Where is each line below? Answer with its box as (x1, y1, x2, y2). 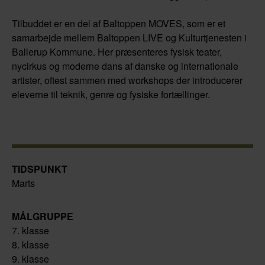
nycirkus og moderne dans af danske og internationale (12, 59, 238, 73)
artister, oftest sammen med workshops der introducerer (12, 73, 243, 87)
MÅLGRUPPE (12, 209, 73, 223)
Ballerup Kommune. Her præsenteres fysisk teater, (12, 44, 222, 59)
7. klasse (12, 223, 49, 237)
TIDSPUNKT (12, 161, 67, 176)
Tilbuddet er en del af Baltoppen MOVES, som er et (12, 16, 225, 30)
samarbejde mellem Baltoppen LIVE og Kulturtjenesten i (12, 30, 247, 44)
